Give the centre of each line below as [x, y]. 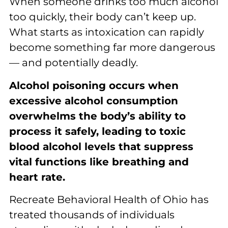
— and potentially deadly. [74, 63]
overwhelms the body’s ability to [97, 116]
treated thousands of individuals [92, 215]
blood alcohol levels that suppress [101, 146]
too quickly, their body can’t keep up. [103, 17]
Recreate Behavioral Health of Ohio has [109, 200]
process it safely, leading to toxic [97, 131]
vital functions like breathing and [99, 162]
